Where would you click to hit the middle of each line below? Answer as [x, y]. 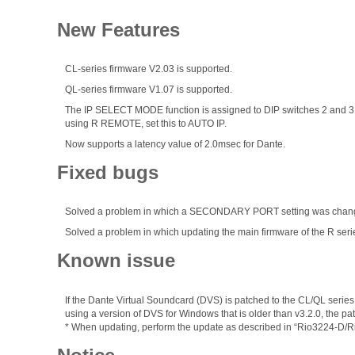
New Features [118, 30]
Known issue [116, 261]
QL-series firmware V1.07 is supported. [149, 90]
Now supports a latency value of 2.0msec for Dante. [175, 145]
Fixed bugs [108, 173]
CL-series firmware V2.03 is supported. [149, 69]
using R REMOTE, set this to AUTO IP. [146, 124]
